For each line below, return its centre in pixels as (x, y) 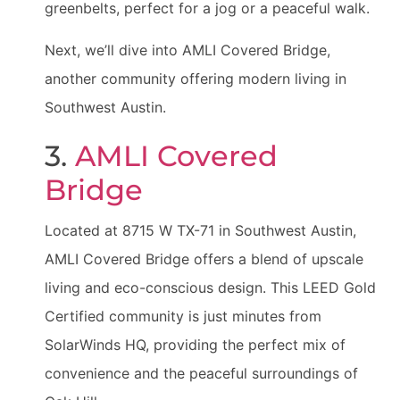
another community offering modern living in (196, 78)
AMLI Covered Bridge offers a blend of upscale (204, 258)
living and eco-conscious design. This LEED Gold (210, 287)
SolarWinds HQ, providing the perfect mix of (195, 344)
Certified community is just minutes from (183, 316)
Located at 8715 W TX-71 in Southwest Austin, (200, 230)
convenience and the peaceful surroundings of (201, 373)
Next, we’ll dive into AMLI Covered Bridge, (187, 50)
